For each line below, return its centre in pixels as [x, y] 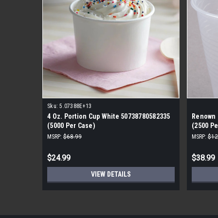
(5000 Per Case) [71, 125]
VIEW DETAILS [111, 174]
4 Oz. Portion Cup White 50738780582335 [109, 116]
